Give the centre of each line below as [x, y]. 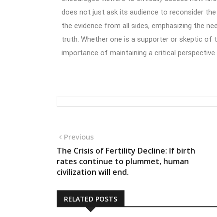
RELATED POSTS [91, 199]
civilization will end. [93, 172]
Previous [79, 136]
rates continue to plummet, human [123, 161]
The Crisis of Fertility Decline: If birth [126, 150]
